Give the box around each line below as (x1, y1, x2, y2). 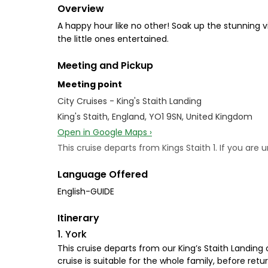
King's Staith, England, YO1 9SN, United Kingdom (57, 111, 252, 123)
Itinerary (57, 211, 99, 225)
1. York (57, 227, 87, 241)
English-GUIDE (57, 185, 114, 197)
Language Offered (57, 167, 148, 181)
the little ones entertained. (57, 33, 169, 45)
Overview (57, 2, 104, 16)
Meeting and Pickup (57, 59, 153, 72)
